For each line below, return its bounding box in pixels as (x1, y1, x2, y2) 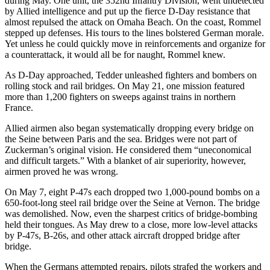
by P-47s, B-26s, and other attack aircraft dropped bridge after (5, 230, 240, 240)
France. (5, 102, 33, 113)
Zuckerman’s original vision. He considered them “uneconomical (5, 144, 251, 155)
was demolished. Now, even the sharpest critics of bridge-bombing (5, 208, 257, 219)
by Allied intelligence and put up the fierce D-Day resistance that (5, 5, 250, 16)
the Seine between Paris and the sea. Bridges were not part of (5, 133, 237, 144)
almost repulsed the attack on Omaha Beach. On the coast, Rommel (5, 16, 261, 27)
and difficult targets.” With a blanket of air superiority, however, (5, 155, 246, 166)
